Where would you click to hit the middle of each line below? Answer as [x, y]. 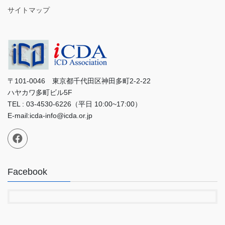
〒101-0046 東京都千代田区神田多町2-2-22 [83, 81]
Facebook [27, 172]
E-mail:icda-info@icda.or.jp [50, 115]
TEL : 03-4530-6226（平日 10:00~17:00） [75, 104]
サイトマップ [29, 10]
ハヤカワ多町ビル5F [40, 92]
